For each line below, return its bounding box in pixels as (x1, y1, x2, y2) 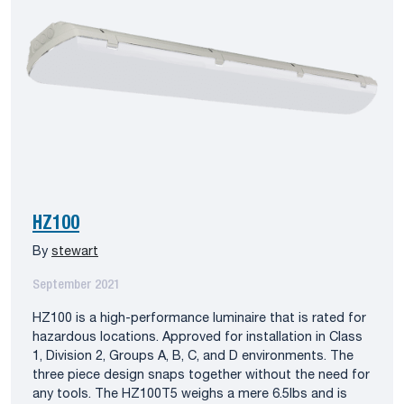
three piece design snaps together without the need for (32, 369, 370, 381)
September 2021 (32, 279, 120, 291)
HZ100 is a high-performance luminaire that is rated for (32, 312, 366, 325)
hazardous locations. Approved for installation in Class (32, 331, 363, 344)
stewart (51, 245, 98, 258)
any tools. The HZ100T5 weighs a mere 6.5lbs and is (32, 388, 347, 400)
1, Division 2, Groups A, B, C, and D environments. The (32, 350, 353, 363)
